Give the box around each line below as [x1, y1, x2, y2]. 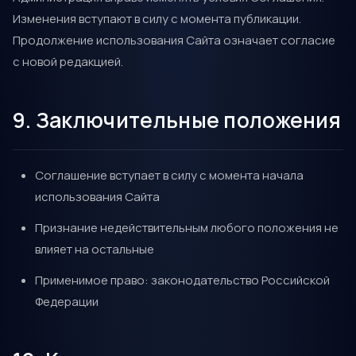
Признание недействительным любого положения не [35, 219, 339, 236]
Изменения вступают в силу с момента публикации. [13, 10, 301, 27]
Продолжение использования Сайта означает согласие [13, 32, 335, 48]
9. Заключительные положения [13, 106, 342, 134]
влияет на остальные [35, 241, 154, 257]
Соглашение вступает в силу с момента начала [35, 167, 304, 184]
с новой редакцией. [13, 53, 123, 70]
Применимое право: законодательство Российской [35, 272, 330, 288]
